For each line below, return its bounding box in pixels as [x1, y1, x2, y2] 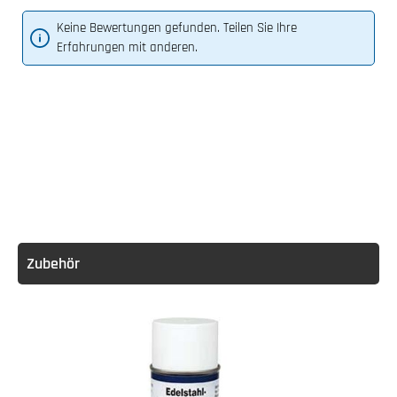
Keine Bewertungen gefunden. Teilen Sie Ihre [57, 19, 297, 36]
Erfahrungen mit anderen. [57, 38, 198, 56]
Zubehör [27, 253, 80, 274]
